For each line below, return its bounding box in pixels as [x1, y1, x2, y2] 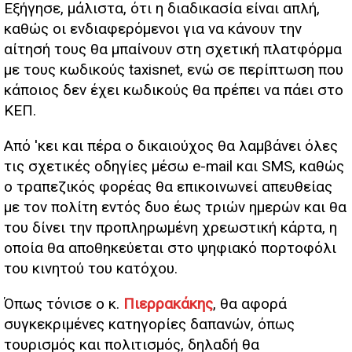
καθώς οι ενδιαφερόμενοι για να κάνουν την [4, 20, 302, 38]
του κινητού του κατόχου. [4, 259, 178, 278]
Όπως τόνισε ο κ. [4, 295, 123, 313]
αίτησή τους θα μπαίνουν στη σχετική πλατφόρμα [4, 40, 342, 59]
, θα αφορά [213, 295, 287, 313]
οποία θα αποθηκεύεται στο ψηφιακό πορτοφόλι [4, 239, 336, 258]
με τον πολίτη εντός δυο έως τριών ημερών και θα [4, 198, 346, 217]
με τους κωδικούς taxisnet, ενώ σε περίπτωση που [4, 60, 343, 79]
